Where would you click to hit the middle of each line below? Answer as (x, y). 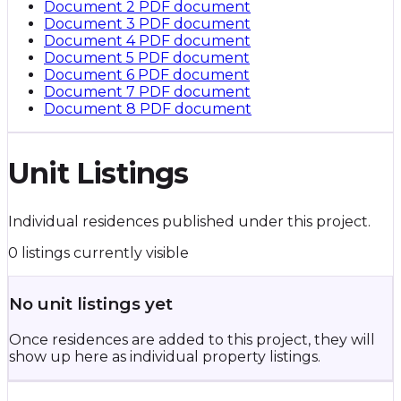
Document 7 (91, 92)
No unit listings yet (91, 303)
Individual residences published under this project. (189, 222)
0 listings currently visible (98, 253)
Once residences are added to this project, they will (192, 339)
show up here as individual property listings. (165, 356)
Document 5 (91, 58)
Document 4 (91, 41)
